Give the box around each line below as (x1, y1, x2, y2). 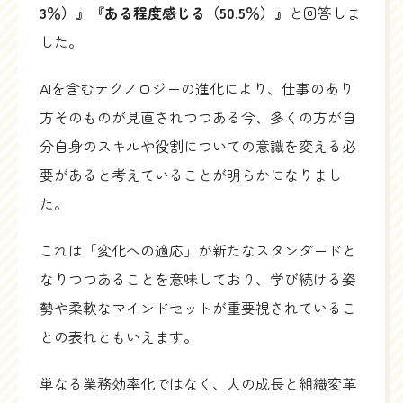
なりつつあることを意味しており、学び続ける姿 (40, 268, 356, 291)
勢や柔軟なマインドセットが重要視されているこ (40, 297, 356, 319)
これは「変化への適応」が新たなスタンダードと (40, 239, 356, 262)
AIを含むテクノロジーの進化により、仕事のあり (40, 77, 354, 100)
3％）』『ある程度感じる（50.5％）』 (40, 2, 289, 24)
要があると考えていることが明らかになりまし (40, 164, 342, 186)
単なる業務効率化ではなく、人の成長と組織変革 (40, 372, 356, 395)
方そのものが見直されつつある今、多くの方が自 (40, 106, 356, 129)
